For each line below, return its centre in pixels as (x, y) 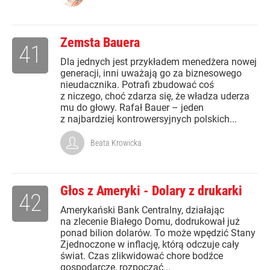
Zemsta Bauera (100, 43)
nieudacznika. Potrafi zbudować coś (137, 85)
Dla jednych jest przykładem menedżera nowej (159, 62)
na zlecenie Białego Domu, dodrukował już (150, 222)
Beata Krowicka (116, 143)
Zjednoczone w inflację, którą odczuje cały (150, 245)
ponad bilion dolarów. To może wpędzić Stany (158, 233)
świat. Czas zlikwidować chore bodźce (142, 256)
